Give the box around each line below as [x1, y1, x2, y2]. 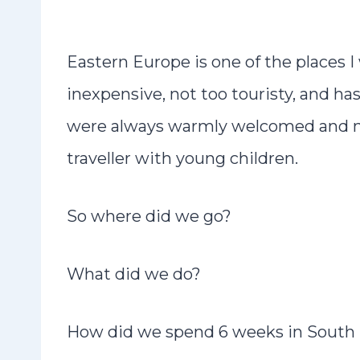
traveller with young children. [67, 149, 298, 168]
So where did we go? [67, 207, 231, 226]
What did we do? [67, 264, 201, 284]
